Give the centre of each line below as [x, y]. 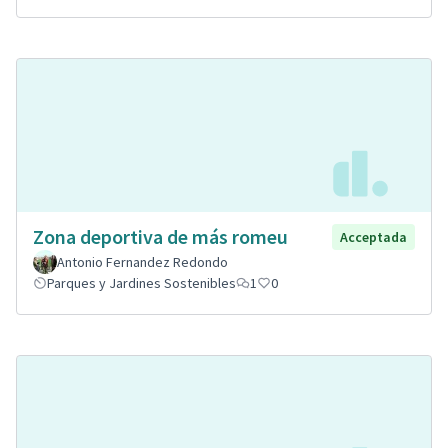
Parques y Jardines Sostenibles [141, 282]
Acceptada [373, 236]
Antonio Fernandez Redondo [142, 261]
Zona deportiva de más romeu [160, 236]
